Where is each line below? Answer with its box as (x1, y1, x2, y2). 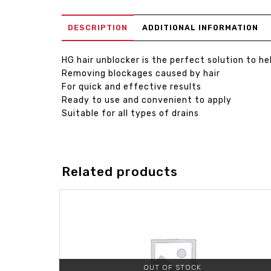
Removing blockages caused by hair (62, 68, 220, 79)
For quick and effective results (62, 82, 201, 92)
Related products (62, 164, 178, 179)
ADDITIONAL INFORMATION (142, 23, 258, 32)
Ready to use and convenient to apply (62, 95, 232, 105)
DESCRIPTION (68, 23, 128, 32)
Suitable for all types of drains (62, 108, 199, 119)
